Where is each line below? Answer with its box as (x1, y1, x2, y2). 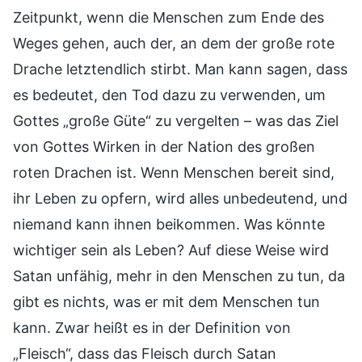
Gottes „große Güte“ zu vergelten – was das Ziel (13, 112, 339, 129)
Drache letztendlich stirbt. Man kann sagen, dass (13, 60, 347, 78)
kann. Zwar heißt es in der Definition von (13, 318, 291, 336)
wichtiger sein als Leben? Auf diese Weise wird (13, 241, 329, 259)
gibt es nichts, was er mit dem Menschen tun (13, 293, 320, 310)
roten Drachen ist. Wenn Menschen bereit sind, (13, 163, 335, 181)
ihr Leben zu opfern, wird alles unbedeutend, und (13, 189, 347, 207)
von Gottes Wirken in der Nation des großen (13, 137, 315, 155)
